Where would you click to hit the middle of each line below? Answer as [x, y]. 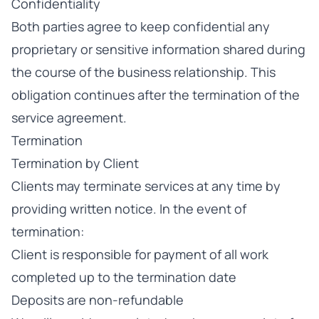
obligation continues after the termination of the [156, 95]
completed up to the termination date [124, 277]
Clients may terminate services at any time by [146, 186]
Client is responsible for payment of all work [140, 254]
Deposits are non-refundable [98, 300]
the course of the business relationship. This [143, 72]
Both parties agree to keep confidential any [141, 26]
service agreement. [69, 117]
